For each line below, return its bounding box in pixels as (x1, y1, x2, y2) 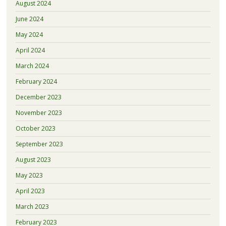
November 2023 (15, 108, 62, 117)
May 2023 (15, 171, 43, 180)
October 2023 (15, 124, 55, 133)
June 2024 (15, 14, 43, 23)
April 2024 (15, 45, 45, 54)
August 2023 (15, 155, 51, 164)
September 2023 (15, 139, 63, 148)
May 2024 (15, 30, 43, 39)
